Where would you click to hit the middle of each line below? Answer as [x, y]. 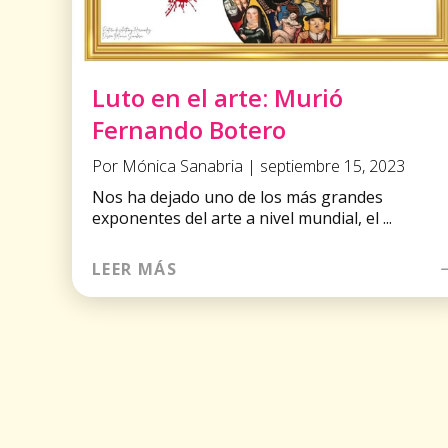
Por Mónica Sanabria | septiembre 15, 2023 [248, 165]
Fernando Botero [189, 129]
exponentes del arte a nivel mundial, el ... [242, 217]
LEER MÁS [134, 268]
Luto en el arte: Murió [217, 97]
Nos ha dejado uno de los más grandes [237, 196]
